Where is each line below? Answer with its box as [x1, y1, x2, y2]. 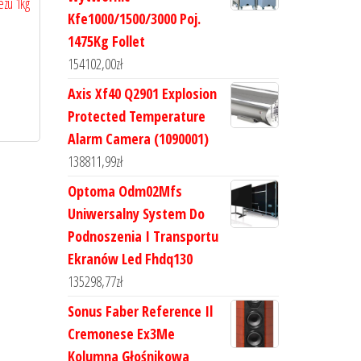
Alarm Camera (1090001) [67, 129, 209, 148]
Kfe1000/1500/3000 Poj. [67, 9, 201, 28]
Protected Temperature [67, 106, 205, 126]
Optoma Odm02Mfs [67, 181, 182, 201]
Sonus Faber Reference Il [67, 301, 213, 321]
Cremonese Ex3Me [67, 324, 175, 343]
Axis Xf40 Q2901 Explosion [67, 84, 217, 103]
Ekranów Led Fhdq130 [67, 249, 193, 268]
